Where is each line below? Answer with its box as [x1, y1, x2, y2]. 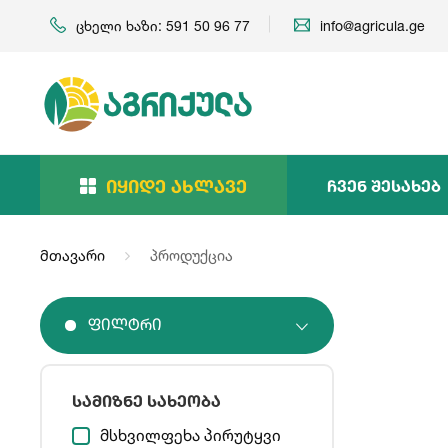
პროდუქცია [146, 246, 233, 265]
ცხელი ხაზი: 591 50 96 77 [76, 17, 250, 34]
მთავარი [40, 246, 105, 265]
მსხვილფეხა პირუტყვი [100, 425, 281, 445]
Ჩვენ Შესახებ [327, 176, 441, 195]
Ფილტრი [88, 318, 162, 334]
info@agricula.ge [320, 17, 425, 34]
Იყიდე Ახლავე [106, 175, 247, 197]
